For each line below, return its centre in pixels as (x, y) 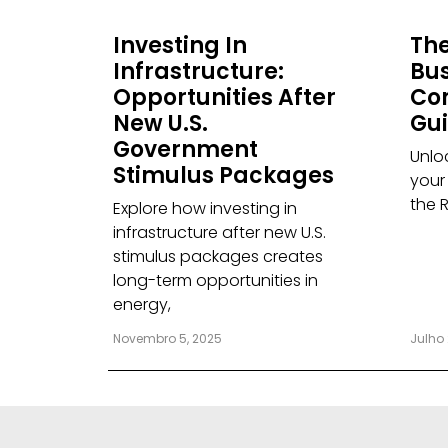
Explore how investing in (204, 209)
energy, (141, 305)
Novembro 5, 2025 (167, 339)
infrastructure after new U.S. (219, 233)
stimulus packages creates (217, 257)
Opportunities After (224, 98)
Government (185, 150)
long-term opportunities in (215, 281)
